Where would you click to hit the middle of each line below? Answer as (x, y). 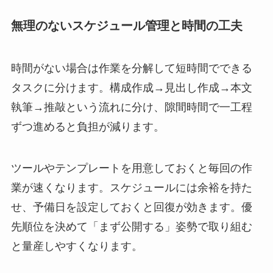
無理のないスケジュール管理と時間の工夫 (126, 26)
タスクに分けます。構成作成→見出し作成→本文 (131, 87)
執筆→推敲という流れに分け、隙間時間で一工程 (131, 107)
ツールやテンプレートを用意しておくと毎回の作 (131, 168)
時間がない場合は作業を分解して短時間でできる (131, 68)
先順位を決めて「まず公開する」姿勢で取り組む (131, 226)
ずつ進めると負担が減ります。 (87, 126)
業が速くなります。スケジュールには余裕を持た (131, 187)
